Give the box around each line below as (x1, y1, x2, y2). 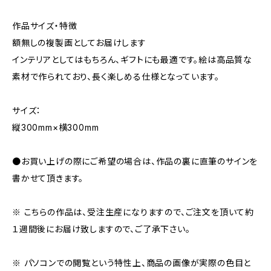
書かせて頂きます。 (12, 173, 84, 183)
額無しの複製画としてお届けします (12, 38, 146, 48)
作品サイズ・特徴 (12, 21, 77, 31)
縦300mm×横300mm (12, 122, 99, 132)
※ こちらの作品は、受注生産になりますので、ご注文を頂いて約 (12, 207, 254, 217)
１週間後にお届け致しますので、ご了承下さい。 (12, 224, 191, 234)
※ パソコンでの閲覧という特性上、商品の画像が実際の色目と (12, 258, 252, 268)
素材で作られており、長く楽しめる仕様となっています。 (12, 71, 220, 82)
